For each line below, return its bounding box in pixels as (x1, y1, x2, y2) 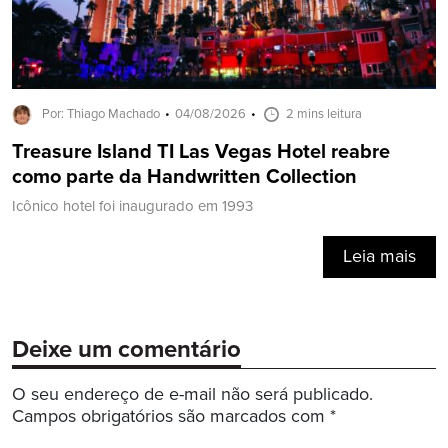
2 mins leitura (286, 105, 362, 122)
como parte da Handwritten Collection (12, 164, 357, 190)
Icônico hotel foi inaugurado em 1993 (12, 196, 253, 216)
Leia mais (343, 245, 416, 268)
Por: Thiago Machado (42, 105, 160, 122)
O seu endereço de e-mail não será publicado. (12, 383, 373, 406)
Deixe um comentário (12, 334, 241, 365)
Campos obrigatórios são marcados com (12, 405, 330, 428)
